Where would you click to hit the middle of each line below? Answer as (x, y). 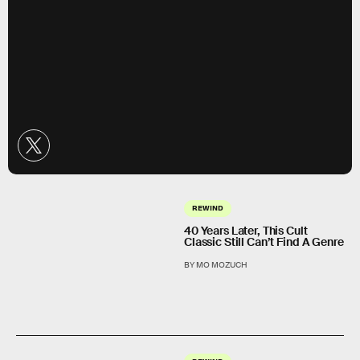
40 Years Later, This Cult (246, 231)
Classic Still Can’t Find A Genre (264, 242)
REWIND (208, 208)
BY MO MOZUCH (216, 265)
